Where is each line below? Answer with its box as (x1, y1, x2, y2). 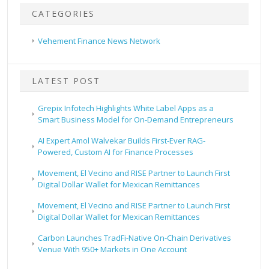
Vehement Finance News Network (38, 35, 161, 47)
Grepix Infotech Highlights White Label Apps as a (38, 103, 214, 114)
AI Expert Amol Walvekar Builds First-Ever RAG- (38, 135, 206, 147)
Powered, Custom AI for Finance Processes (38, 147, 194, 158)
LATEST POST (32, 75, 101, 87)
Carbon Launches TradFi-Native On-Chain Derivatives (38, 232, 232, 244)
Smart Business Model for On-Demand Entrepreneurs (38, 114, 234, 125)
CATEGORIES (32, 8, 95, 20)
